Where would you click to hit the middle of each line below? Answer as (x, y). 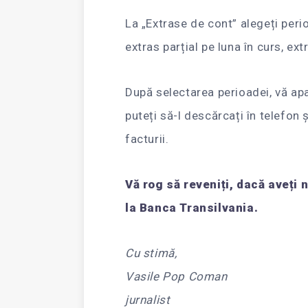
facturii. (147, 139)
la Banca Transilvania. (192, 208)
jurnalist (148, 300)
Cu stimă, (151, 253)
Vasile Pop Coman (176, 276)
